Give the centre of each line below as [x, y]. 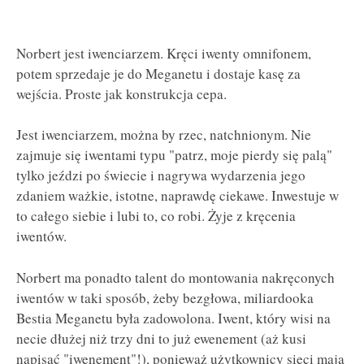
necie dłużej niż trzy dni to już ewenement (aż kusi [161, 338]
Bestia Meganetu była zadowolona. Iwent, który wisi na [173, 318]
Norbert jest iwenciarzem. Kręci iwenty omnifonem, [164, 53]
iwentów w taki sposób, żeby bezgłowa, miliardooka [165, 297]
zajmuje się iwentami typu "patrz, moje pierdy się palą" [174, 155]
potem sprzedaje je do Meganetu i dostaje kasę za [158, 73]
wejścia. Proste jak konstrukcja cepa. [121, 93]
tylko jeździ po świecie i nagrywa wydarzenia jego [161, 175]
